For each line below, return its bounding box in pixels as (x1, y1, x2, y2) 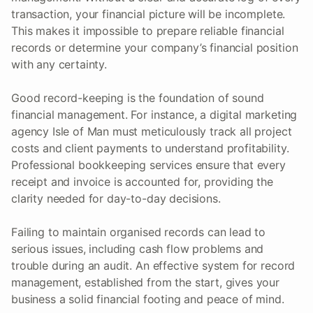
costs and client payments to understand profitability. (11, 141, 289, 156)
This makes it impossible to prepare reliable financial (11, 24, 284, 38)
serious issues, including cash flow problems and (11, 242, 264, 256)
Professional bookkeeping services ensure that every (11, 158, 286, 173)
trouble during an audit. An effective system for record (11, 259, 296, 273)
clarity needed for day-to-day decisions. (11, 191, 221, 206)
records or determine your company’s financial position (11, 41, 298, 55)
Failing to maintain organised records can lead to (11, 225, 266, 240)
